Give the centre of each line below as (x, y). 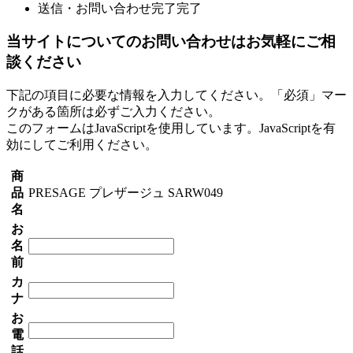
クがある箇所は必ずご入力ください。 (113, 112)
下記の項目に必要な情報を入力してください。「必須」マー (176, 95)
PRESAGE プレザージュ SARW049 (126, 193)
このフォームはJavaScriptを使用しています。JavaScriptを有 (171, 128)
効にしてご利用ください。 (82, 145)
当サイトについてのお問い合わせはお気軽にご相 (171, 42)
